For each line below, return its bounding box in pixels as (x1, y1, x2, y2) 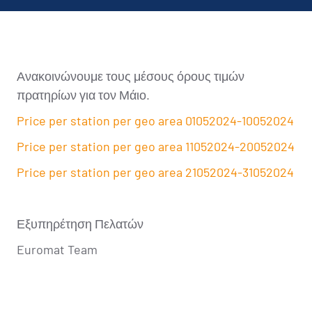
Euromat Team (17, 242, 97, 257)
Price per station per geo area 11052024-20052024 (17, 139, 295, 154)
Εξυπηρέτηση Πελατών (17, 216, 143, 231)
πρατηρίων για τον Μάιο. (17, 87, 150, 102)
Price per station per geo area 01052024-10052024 (17, 113, 294, 128)
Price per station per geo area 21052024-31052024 (17, 164, 294, 180)
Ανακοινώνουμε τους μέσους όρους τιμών (17, 68, 244, 84)
